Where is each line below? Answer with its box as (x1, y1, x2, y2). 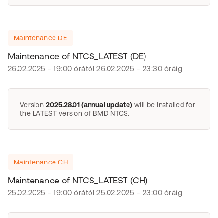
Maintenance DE (14, 34, 67, 42)
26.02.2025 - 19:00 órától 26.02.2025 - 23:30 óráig (8, 64, 182, 73)
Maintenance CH (14, 158, 68, 166)
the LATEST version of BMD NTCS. (20, 109, 130, 117)
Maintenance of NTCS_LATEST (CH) (8, 175, 148, 185)
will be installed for (132, 101, 196, 109)
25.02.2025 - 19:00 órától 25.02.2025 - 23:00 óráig (8, 188, 182, 197)
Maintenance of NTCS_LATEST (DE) (8, 51, 146, 61)
